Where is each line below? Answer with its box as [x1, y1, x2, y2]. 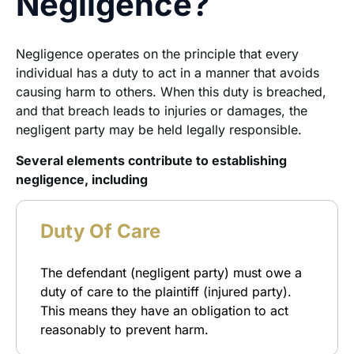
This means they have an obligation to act [40, 302, 288, 318]
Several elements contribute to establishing [16, 152, 287, 168]
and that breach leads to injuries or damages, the [16, 103, 307, 119]
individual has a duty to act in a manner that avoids [16, 65, 319, 81]
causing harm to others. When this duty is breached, [16, 84, 326, 100]
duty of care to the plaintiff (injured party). [40, 283, 292, 299]
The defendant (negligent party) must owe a [40, 264, 302, 281]
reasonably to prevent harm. [40, 321, 209, 337]
